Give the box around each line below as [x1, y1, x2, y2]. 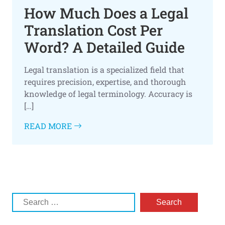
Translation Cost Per [24, 21, 163, 40]
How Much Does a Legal [24, 4, 188, 23]
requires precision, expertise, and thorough [24, 76, 186, 87]
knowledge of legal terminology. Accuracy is [24, 88, 192, 99]
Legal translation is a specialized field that [24, 64, 184, 75]
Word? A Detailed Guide [24, 38, 185, 57]
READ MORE [24, 121, 74, 132]
